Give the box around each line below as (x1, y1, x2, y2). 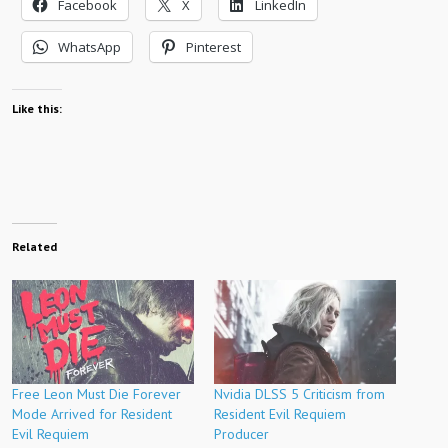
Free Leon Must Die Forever (12, 385, 181, 403)
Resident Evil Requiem (214, 405, 346, 423)
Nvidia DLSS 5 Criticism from (214, 385, 385, 403)
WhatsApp (58, 38, 121, 56)
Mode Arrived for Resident (12, 405, 172, 423)
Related (12, 239, 57, 254)
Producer (214, 425, 269, 443)
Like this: (12, 101, 62, 116)
